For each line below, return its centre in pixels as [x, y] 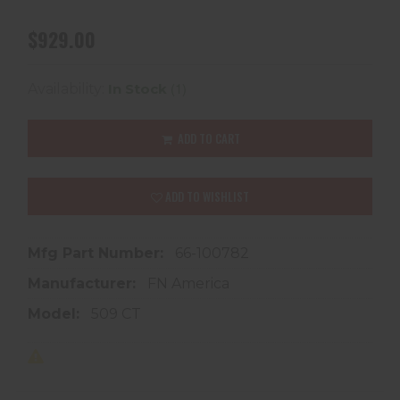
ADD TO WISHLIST [206, 197]
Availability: [68, 89]
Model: [56, 314]
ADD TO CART [207, 139]
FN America [188, 284]
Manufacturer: [84, 284]
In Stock [139, 89]
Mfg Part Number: [98, 254]
